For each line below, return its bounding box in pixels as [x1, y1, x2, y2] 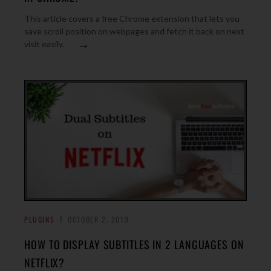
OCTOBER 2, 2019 [68, 214, 129, 224]
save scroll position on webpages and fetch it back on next [24, 26, 244, 36]
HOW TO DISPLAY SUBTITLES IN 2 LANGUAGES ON [24, 237, 244, 252]
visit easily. [24, 39, 64, 49]
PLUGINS [24, 214, 55, 224]
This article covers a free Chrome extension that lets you [24, 13, 240, 24]
